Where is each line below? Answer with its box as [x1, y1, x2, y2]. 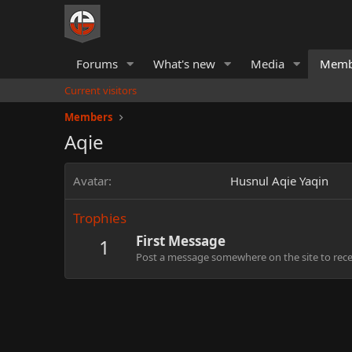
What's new [152, 56, 215, 71]
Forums [76, 56, 118, 71]
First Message [136, 232, 225, 251]
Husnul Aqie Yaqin [230, 173, 328, 189]
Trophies [73, 209, 126, 227]
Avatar [73, 173, 108, 189]
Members [64, 110, 112, 124]
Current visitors [64, 83, 137, 97]
